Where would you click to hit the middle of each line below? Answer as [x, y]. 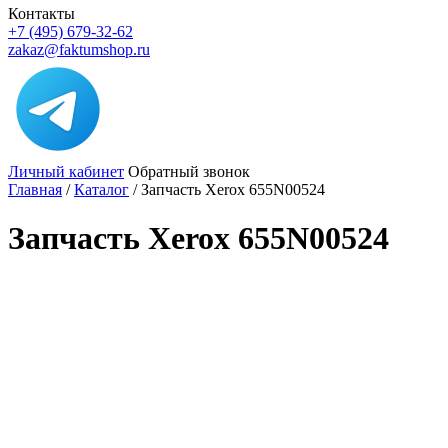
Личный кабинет [66, 171]
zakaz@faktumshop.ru [79, 49]
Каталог [101, 189]
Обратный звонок [189, 171]
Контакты [41, 13]
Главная [35, 189]
